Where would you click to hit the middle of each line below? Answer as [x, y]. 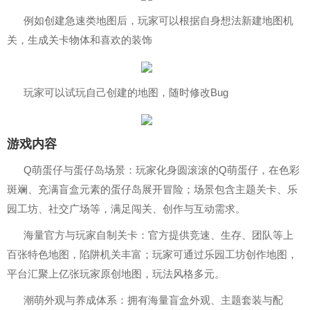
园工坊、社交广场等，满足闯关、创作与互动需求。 [126, 208]
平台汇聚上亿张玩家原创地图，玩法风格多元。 [116, 273]
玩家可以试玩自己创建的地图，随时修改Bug [126, 92]
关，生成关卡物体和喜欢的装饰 [80, 39]
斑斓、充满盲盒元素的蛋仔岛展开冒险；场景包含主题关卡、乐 [152, 189]
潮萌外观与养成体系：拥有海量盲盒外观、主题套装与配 [153, 300]
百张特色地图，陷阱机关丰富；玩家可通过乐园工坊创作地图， [152, 254]
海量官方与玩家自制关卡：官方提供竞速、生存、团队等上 [158, 235]
